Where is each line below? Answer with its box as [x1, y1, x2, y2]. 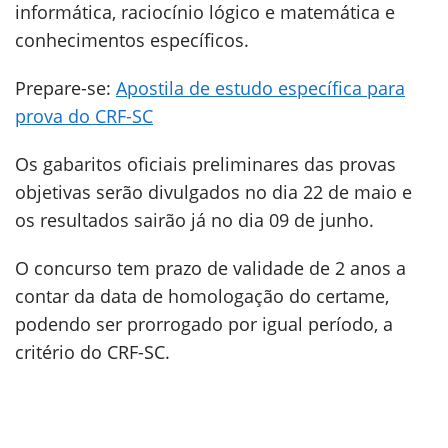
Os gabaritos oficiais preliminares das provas [15, 152, 396, 176]
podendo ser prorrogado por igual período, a [15, 312, 393, 336]
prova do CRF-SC [15, 104, 153, 128]
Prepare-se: [15, 76, 116, 100]
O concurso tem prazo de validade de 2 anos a [15, 256, 406, 280]
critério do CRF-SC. [15, 340, 170, 364]
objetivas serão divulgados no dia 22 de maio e [15, 180, 412, 204]
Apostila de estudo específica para [116, 76, 405, 100]
